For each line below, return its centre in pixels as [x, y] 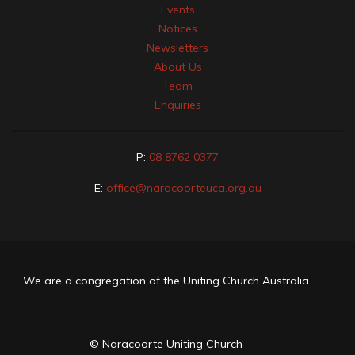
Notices [177, 29]
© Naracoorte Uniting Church [166, 344]
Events [177, 10]
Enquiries [177, 105]
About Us [177, 67]
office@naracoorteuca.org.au [183, 188]
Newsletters [177, 48]
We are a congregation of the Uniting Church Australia [166, 281]
